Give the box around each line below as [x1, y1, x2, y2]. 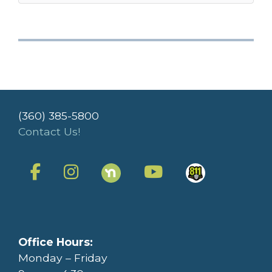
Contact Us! [18, 124, 80, 138]
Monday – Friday [18, 251, 107, 264]
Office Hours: [18, 235, 93, 248]
